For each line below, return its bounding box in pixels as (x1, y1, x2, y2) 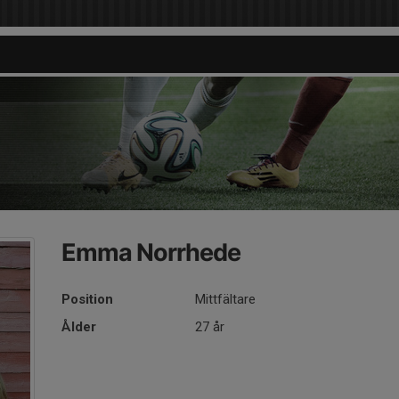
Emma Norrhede (61, 238, 240, 267)
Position (61, 291, 113, 307)
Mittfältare (195, 291, 256, 307)
